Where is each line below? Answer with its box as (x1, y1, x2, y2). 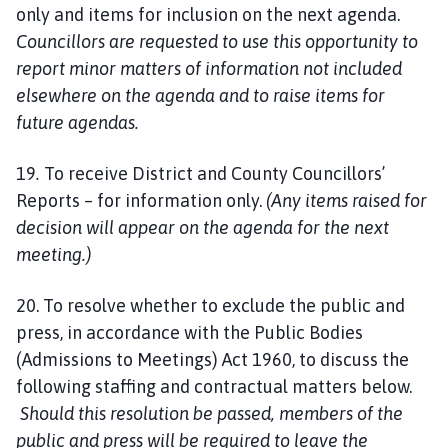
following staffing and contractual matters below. (16, 375, 412, 397)
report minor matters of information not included (16, 57, 402, 79)
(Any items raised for (266, 189, 427, 211)
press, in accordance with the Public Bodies (16, 321, 363, 343)
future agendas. (16, 111, 139, 133)
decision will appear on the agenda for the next (16, 216, 389, 238)
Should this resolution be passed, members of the (20, 402, 403, 424)
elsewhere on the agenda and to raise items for (16, 84, 385, 106)
